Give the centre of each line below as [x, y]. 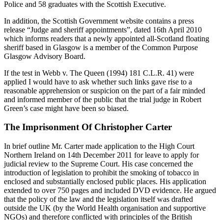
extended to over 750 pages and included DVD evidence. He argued [110, 191]
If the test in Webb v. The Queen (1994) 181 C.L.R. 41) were [99, 73]
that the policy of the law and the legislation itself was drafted [98, 199]
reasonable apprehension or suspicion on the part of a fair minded [105, 90]
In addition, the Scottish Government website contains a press [99, 21]
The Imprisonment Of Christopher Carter [88, 127]
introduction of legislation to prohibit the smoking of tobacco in [101, 173]
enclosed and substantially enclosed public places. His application [105, 182]
